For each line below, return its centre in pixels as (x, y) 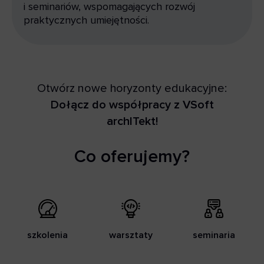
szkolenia (48, 235)
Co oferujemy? (132, 157)
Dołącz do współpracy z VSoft (132, 105)
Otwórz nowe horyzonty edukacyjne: (132, 89)
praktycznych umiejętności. (86, 20)
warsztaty (131, 235)
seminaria (214, 235)
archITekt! (132, 122)
